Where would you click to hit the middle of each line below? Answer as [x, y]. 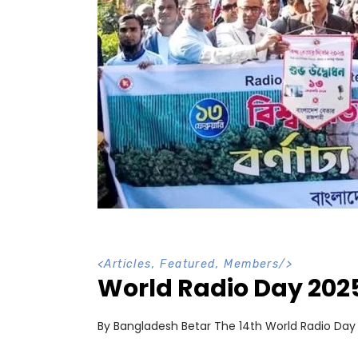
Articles [128, 264]
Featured [188, 264]
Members [252, 264]
